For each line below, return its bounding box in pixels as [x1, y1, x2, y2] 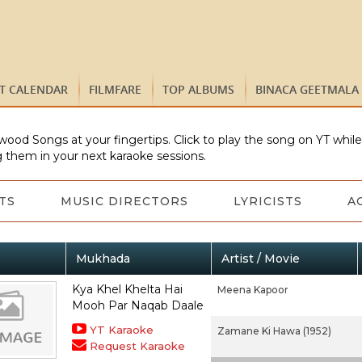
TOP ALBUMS [162, 82, 234, 97]
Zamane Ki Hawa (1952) [217, 325, 331, 337]
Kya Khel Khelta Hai [71, 282, 183, 297]
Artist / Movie [221, 251, 300, 266]
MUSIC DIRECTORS [60, 194, 188, 208]
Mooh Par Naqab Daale [71, 298, 204, 313]
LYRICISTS [233, 194, 302, 208]
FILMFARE [89, 82, 141, 97]
